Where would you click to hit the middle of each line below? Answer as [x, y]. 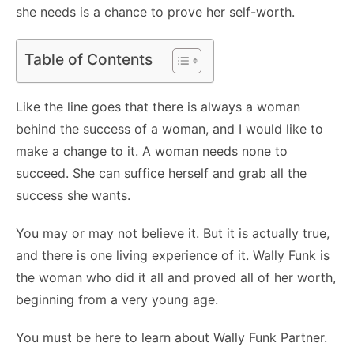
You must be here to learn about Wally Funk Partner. [171, 337]
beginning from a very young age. [117, 299]
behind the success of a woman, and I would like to [169, 128]
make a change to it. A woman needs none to [152, 151]
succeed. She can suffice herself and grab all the [161, 173]
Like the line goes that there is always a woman [158, 106]
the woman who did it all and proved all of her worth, [176, 277]
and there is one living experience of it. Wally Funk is [173, 255]
